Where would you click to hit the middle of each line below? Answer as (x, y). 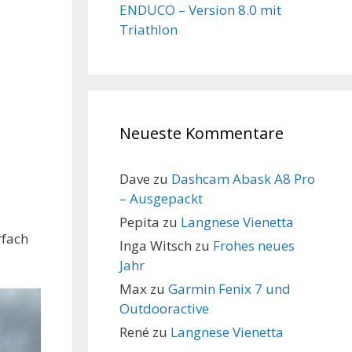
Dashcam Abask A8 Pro (243, 179)
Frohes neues (254, 246)
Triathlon (148, 29)
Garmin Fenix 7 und (229, 289)
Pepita (139, 222)
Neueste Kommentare (202, 133)
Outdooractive (164, 308)
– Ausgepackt (161, 198)
